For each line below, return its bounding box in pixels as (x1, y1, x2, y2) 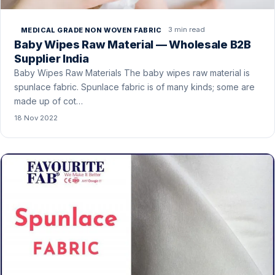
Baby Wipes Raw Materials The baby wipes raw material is (14, 68, 250, 79)
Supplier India (14, 52, 89, 66)
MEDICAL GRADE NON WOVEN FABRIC (20, 25, 162, 34)
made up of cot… (14, 96, 83, 107)
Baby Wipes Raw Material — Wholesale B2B (14, 38, 251, 52)
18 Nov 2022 (14, 114, 58, 123)
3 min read (168, 25, 206, 34)
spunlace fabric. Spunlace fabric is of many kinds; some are (14, 82, 255, 93)
